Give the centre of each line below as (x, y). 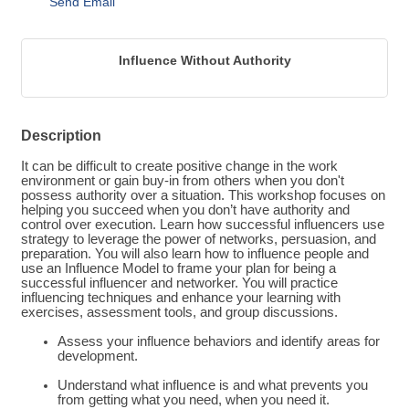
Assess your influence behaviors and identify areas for (219, 342)
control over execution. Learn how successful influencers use (203, 225)
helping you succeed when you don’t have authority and (185, 210)
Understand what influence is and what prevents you (213, 386)
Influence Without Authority (204, 61)
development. (98, 357)
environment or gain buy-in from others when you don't (183, 181)
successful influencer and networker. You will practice (179, 283)
